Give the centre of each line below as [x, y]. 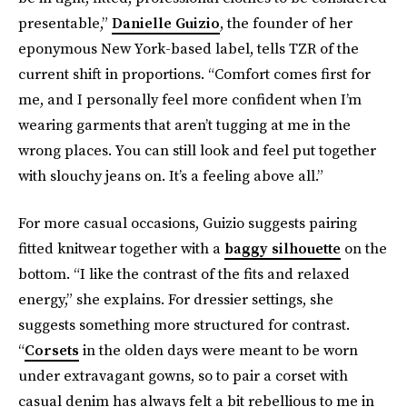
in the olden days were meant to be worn [218, 350]
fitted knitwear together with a [121, 248]
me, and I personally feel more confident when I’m [190, 99]
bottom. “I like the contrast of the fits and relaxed [184, 273]
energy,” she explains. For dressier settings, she [176, 299]
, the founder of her [286, 23]
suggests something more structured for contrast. [184, 324]
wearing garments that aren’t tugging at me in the [184, 124]
